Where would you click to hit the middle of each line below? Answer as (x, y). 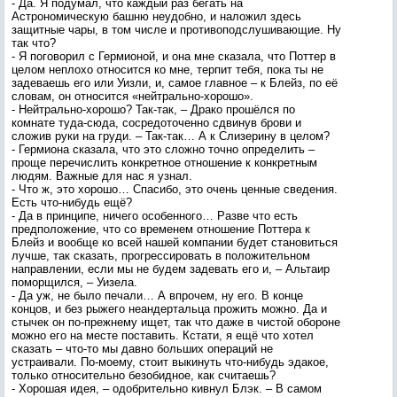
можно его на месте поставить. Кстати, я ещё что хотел (163, 335)
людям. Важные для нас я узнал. (102, 176)
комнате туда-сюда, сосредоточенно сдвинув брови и (156, 123)
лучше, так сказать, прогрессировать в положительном (161, 256)
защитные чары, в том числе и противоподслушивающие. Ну (176, 30)
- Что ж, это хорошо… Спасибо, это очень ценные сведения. (175, 189)
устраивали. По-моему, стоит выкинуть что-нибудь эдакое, (170, 362)
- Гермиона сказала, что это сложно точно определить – (163, 149)
